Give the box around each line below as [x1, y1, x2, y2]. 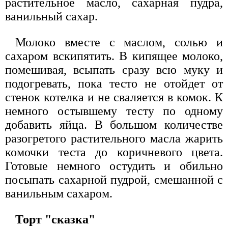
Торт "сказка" [15, 213, 95, 226]
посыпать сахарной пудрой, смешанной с [5, 173, 223, 187]
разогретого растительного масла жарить [5, 132, 223, 146]
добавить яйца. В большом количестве [5, 118, 223, 132]
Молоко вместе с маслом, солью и [15, 36, 223, 49]
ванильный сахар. [5, 10, 98, 23]
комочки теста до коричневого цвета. [5, 146, 223, 159]
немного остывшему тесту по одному [5, 104, 223, 118]
